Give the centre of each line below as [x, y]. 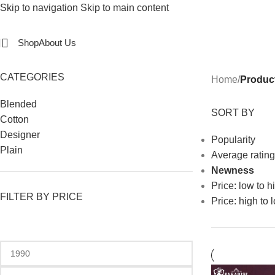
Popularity [233, 140]
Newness [232, 170]
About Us [57, 43]
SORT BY [233, 113]
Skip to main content [125, 8]
